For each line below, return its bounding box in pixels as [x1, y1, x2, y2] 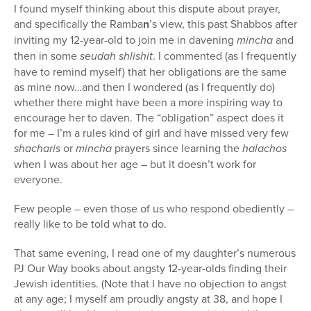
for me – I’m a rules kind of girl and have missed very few [14, 125, 289, 141]
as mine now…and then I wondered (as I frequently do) [14, 79, 275, 95]
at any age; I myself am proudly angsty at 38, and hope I [14, 291, 283, 307]
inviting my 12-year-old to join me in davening [14, 32, 237, 48]
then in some [14, 48, 80, 64]
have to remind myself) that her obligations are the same [14, 64, 287, 80]
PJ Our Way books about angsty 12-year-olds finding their [14, 260, 287, 276]
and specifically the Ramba [14, 16, 143, 32]
